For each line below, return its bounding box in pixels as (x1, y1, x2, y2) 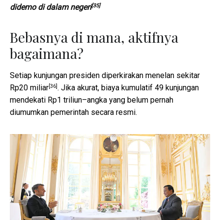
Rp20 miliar (10, 83, 49, 93)
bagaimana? (10, 44, 83, 63)
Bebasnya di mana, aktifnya (10, 28, 178, 47)
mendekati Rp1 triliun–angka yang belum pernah (10, 95, 173, 105)
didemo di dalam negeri (10, 2, 91, 12)
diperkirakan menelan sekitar (102, 71, 200, 81)
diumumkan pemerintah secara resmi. (10, 108, 137, 117)
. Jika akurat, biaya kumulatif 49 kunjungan (57, 83, 199, 93)
